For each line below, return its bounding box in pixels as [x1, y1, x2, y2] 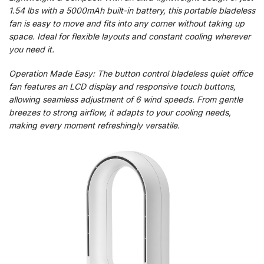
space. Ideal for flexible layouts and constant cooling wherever [9, 31, 250, 41]
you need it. [9, 44, 54, 54]
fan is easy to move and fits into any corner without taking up [9, 18, 245, 28]
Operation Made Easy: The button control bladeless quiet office [9, 68, 253, 78]
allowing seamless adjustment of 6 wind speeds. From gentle [9, 94, 243, 104]
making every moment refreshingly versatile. [9, 120, 180, 130]
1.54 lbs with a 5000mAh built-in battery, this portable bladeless [9, 5, 255, 15]
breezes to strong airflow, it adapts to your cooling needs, [9, 107, 231, 117]
